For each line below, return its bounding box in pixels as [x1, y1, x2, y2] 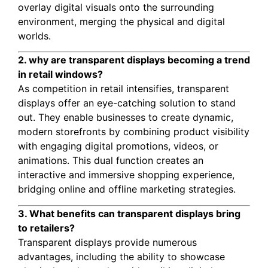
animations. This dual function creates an [18, 154, 203, 167]
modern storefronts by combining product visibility [18, 126, 249, 138]
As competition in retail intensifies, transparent [18, 83, 229, 95]
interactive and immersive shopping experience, [18, 169, 234, 181]
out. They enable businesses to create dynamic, [18, 111, 233, 124]
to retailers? [18, 221, 75, 234]
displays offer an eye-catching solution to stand [18, 97, 236, 109]
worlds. [18, 29, 51, 42]
